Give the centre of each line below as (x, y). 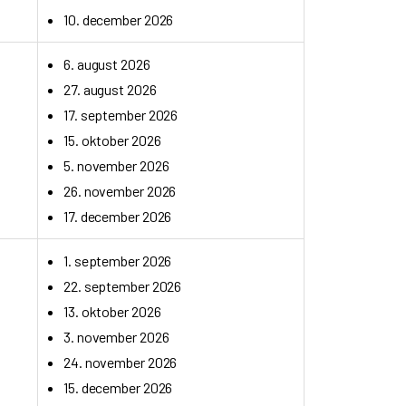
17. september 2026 (121, 115)
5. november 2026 (116, 165)
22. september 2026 (123, 286)
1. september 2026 (118, 261)
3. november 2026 (116, 337)
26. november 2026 (120, 191)
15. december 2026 (118, 387)
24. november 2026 (121, 362)
